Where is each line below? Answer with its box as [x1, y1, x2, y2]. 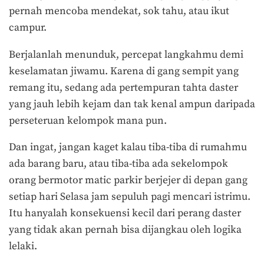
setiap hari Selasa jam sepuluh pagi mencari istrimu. [9, 190, 250, 204]
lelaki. [9, 240, 37, 253]
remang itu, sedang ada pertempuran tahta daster [9, 81, 238, 94]
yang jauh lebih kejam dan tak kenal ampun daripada [9, 97, 255, 111]
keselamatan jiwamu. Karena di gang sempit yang [9, 64, 239, 78]
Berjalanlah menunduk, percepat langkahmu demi [9, 48, 243, 61]
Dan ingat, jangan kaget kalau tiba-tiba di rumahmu [9, 141, 247, 154]
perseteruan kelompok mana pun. [9, 114, 167, 127]
